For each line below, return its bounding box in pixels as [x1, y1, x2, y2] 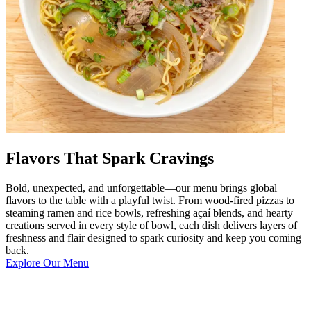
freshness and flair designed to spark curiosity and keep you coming [6, 231, 301, 244]
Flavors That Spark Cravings [6, 149, 214, 167]
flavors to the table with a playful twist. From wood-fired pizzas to [6, 194, 294, 206]
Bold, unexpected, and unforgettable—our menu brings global [6, 181, 277, 194]
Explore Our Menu [6, 256, 89, 269]
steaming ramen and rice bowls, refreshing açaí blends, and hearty [6, 206, 293, 219]
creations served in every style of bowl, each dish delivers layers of [6, 219, 297, 231]
